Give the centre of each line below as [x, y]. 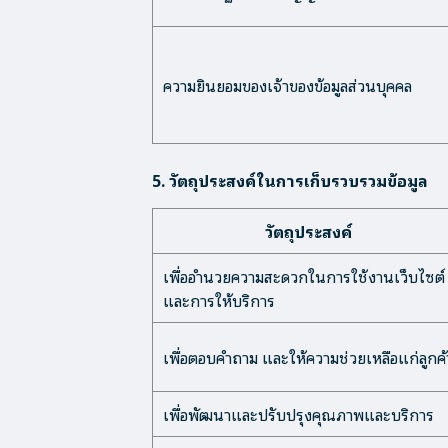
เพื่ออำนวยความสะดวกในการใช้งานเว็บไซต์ [304, 276]
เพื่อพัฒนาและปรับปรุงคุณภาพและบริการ [298, 414]
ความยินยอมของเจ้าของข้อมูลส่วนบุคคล [287, 85]
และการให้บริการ [219, 300]
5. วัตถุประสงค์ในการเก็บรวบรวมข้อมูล [290, 180]
